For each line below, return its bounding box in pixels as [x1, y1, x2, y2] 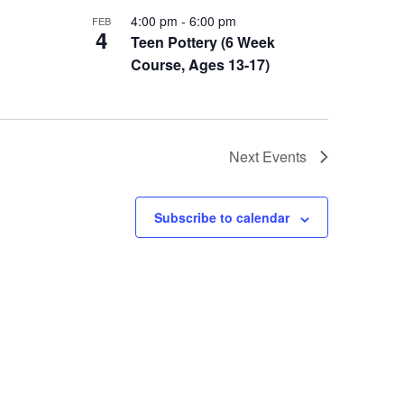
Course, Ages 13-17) [130, 54, 270, 76]
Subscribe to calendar [154, 208, 289, 227]
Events [262, 146, 307, 168]
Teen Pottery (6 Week [130, 32, 275, 53]
